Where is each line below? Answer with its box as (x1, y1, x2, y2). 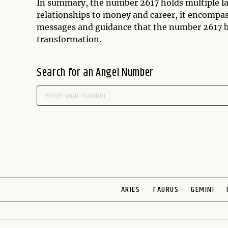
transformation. (37, 34, 101, 44)
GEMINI (191, 183, 215, 196)
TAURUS (152, 183, 179, 196)
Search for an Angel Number (37, 64, 154, 81)
